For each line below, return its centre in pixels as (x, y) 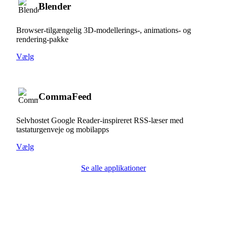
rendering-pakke (42, 39)
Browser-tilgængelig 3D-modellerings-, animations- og (104, 30)
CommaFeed (65, 96)
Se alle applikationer (113, 168)
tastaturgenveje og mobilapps (63, 129)
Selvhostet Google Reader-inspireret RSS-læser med (100, 120)
